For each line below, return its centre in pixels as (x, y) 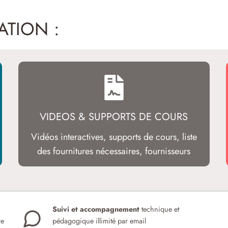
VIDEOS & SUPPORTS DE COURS (114, 117)
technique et (160, 209)
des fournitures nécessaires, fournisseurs (114, 151)
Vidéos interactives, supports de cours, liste (114, 137)
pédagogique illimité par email (99, 221)
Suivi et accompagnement (96, 209)
